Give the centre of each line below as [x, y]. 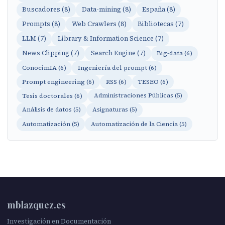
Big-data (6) [174, 53]
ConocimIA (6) [44, 68]
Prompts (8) [41, 24]
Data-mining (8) [106, 10]
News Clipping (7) [51, 53]
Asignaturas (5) [115, 110]
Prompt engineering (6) [59, 82]
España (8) [158, 10]
